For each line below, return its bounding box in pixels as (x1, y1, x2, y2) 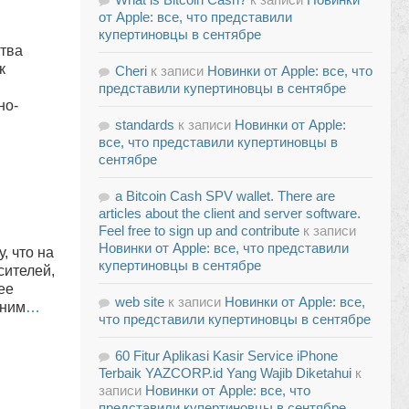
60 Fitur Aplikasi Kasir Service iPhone (115, 348, 338, 363)
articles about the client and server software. (99, 205, 361, 221)
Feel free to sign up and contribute (99, 223, 299, 238)
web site (115, 294, 164, 309)
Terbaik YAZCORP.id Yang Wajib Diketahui (99, 365, 351, 381)
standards (115, 117, 174, 132)
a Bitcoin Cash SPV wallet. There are (115, 188, 335, 204)
